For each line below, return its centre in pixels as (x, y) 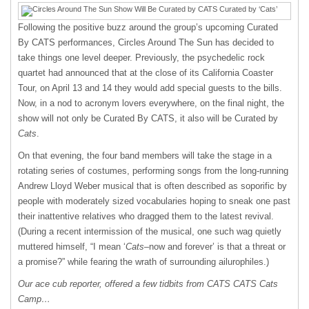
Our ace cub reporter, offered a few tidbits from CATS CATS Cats (148, 284)
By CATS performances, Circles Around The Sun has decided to (146, 42)
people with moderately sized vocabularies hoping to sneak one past (154, 201)
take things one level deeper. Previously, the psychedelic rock (141, 58)
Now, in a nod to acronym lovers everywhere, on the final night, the (151, 103)
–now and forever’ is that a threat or (215, 247)
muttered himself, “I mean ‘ (72, 247)
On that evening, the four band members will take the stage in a (145, 156)
